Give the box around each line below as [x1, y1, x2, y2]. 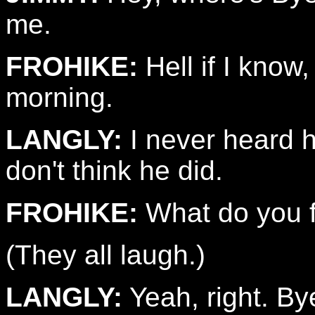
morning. [6, 82, 113, 112]
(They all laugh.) [6, 240, 205, 270]
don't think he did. [6, 155, 223, 186]
